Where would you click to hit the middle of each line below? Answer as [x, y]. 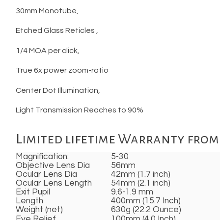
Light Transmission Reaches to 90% [80, 110]
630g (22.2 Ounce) [146, 210]
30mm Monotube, [48, 11]
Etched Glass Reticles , [57, 31]
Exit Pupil [33, 192]
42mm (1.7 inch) [141, 175]
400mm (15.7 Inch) [146, 201]
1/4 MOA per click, [48, 50]
